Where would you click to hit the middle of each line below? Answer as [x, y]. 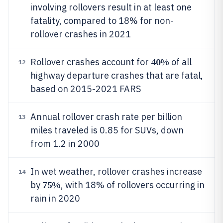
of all [180, 62]
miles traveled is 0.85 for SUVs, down [107, 130]
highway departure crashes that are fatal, [117, 75]
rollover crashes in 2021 [81, 34]
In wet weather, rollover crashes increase [116, 171]
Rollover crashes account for [91, 62]
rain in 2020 [55, 198]
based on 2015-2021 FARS [86, 89]
